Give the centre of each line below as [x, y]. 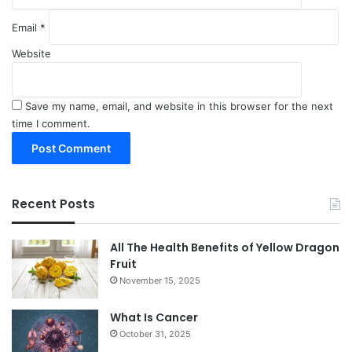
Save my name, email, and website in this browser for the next [179, 106]
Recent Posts [53, 203]
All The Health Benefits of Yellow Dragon [225, 247]
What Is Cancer [154, 317]
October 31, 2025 [155, 334]
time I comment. [51, 123]
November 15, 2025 [160, 280]
